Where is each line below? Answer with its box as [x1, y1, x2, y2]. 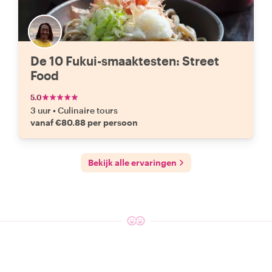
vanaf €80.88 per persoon [30, 117, 138, 127]
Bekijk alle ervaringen [88, 157, 177, 168]
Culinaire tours [58, 105, 118, 115]
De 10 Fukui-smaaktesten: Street [30, 53, 219, 68]
